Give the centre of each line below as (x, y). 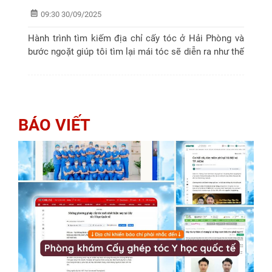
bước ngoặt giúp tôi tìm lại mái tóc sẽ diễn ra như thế (136, 52)
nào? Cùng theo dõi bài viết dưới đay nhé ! (113, 65)
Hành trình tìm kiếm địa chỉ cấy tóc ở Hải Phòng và (136, 39)
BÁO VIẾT (54, 125)
